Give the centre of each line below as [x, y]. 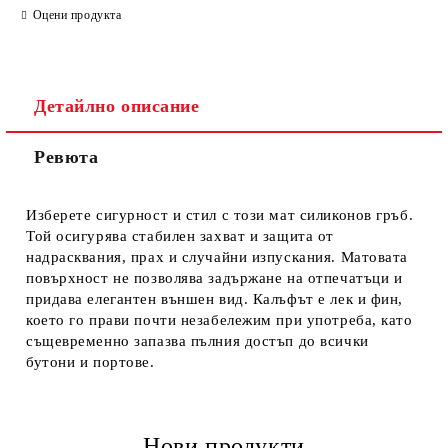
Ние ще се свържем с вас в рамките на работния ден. [192, 186]
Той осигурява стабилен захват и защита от [180, 236]
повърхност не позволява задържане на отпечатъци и [214, 278]
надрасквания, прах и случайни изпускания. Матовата [217, 257]
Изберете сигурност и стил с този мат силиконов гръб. [220, 215]
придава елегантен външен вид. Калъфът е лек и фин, [214, 299]
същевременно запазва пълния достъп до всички [197, 341]
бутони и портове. [90, 362]
